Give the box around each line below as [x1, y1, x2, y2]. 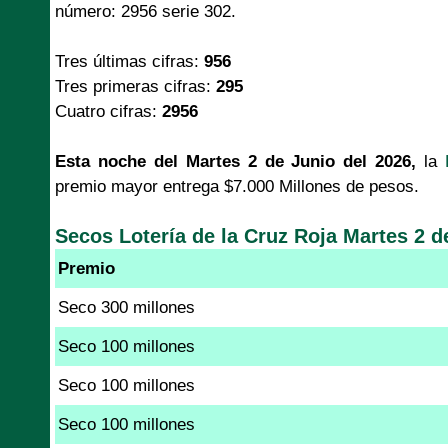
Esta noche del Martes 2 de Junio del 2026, [55, 151, 417, 171]
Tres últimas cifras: [55, 51, 204, 71]
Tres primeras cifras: [55, 76, 216, 96]
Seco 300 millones [58, 297, 195, 317]
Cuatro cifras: [55, 101, 162, 121]
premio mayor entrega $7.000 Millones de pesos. [55, 176, 419, 196]
